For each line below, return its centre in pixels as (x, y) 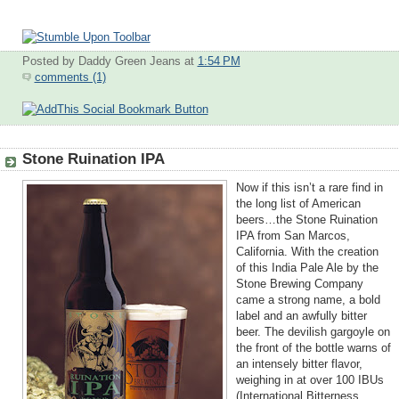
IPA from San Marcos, (293, 236)
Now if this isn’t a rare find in (309, 187)
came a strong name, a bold (308, 300)
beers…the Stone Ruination (306, 220)
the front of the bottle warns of (313, 348)
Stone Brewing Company (299, 284)
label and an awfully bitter (301, 316)
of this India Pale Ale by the (307, 268)
